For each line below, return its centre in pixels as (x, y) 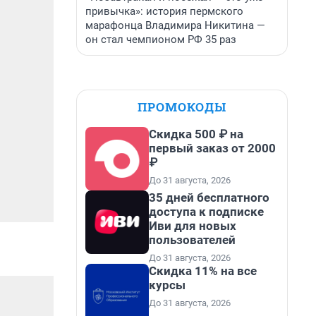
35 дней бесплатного (209, 197)
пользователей (192, 240)
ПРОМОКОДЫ (182, 107)
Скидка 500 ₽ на (196, 134)
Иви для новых (193, 226)
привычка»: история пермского (164, 11)
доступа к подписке (206, 212)
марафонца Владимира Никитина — (175, 25)
